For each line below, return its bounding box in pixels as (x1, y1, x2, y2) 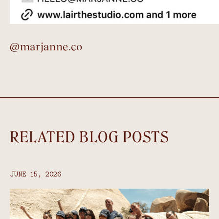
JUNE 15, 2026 (10, 169, 62, 179)
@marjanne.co (10, 41, 83, 53)
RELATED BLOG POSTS (10, 129, 169, 147)
